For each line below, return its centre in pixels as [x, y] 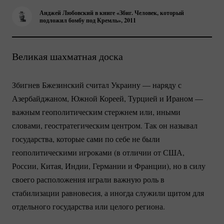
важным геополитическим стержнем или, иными [96, 112]
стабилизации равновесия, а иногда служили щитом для [108, 193]
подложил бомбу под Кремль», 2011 [88, 20]
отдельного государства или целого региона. [88, 206]
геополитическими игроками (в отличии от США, [98, 152]
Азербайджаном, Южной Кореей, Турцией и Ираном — [107, 98]
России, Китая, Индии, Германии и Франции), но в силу [109, 166]
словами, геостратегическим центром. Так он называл [105, 125]
